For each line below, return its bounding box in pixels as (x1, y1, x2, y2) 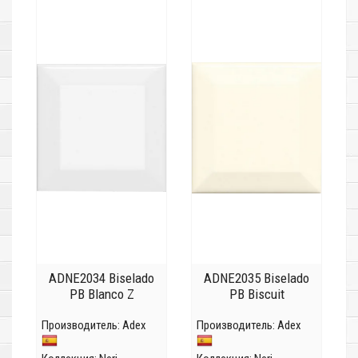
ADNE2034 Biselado (49, 270, 154, 287)
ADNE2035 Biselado (204, 270, 309, 287)
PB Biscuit (229, 286, 284, 303)
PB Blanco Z (69, 286, 134, 303)
